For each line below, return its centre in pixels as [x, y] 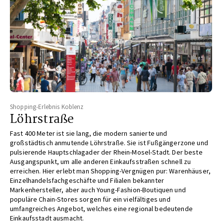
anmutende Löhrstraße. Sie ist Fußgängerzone [126, 142]
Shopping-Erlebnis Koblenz [47, 107]
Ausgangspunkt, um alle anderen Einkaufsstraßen [85, 161]
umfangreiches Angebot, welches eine [69, 208]
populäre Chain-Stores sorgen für [61, 199]
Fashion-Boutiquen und [151, 190]
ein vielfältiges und [141, 199]
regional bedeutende [161, 208]
